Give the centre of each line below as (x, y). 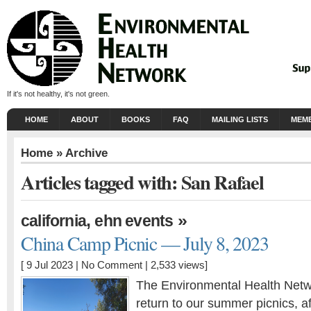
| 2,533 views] (175, 265)
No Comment (112, 265)
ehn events (134, 221)
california (54, 221)
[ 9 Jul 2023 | (51, 265)
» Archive (80, 153)
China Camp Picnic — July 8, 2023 (145, 243)
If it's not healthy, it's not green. (58, 94)
